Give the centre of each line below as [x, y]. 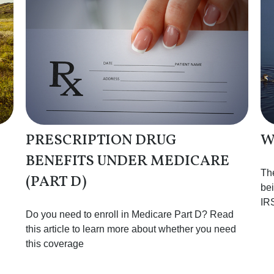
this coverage [55, 243]
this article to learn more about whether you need [131, 229]
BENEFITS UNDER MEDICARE [128, 161]
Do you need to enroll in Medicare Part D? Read [130, 214]
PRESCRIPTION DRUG [102, 140]
